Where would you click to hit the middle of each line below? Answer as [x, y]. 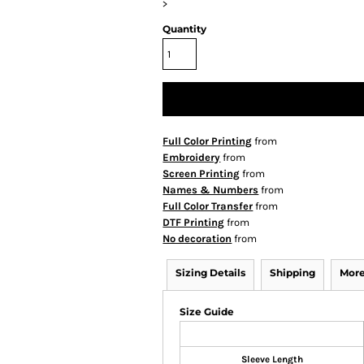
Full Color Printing [208, 141]
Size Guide [207, 312]
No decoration [197, 238]
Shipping [293, 273]
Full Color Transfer [208, 206]
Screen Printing [201, 173]
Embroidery [192, 157]
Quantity [185, 29]
